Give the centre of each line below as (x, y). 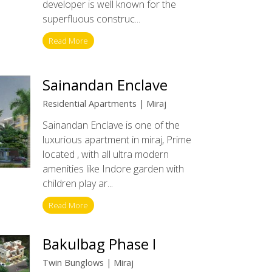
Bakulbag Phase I (99, 244)
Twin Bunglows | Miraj (88, 262)
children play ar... (77, 184)
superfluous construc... (91, 19)
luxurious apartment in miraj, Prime (117, 140)
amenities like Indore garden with (113, 169)
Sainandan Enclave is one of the (111, 125)
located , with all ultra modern (105, 155)
